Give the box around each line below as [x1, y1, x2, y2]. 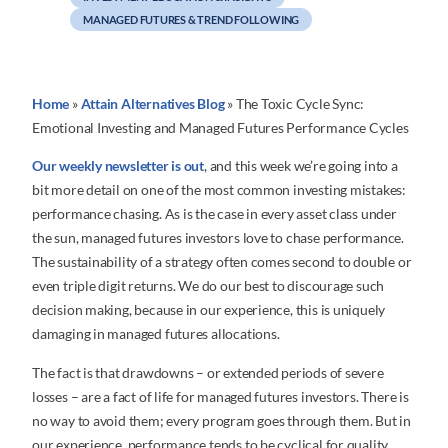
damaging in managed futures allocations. [32, 325, 280, 343]
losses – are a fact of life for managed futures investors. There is [32, 387, 409, 405]
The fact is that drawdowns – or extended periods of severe [32, 363, 384, 381]
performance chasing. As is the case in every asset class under [32, 205, 397, 223]
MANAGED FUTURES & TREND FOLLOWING [83, 12, 300, 26]
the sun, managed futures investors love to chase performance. [32, 229, 404, 247]
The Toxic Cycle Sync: [235, 95, 365, 113]
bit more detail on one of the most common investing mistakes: [32, 181, 406, 199]
